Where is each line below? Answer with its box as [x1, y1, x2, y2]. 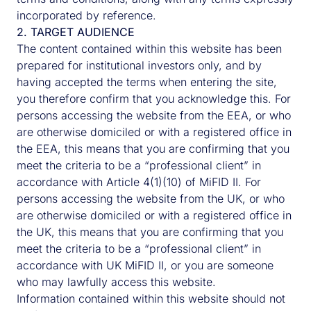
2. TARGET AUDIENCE [17, 25, 135, 39]
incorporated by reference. [17, 8, 156, 22]
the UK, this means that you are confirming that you [17, 225, 283, 239]
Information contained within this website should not [17, 292, 285, 305]
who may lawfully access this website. [17, 275, 216, 289]
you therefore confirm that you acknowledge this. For [17, 92, 291, 106]
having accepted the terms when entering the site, [17, 75, 277, 89]
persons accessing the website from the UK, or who [17, 192, 285, 205]
